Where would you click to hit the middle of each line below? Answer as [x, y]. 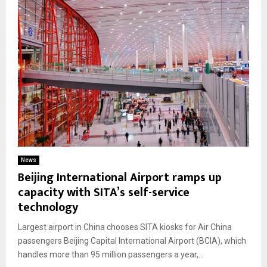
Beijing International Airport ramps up [120, 177]
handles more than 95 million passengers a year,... [111, 254]
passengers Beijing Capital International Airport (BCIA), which [132, 240]
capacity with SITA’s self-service [104, 192]
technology [48, 207]
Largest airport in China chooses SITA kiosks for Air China [125, 227]
